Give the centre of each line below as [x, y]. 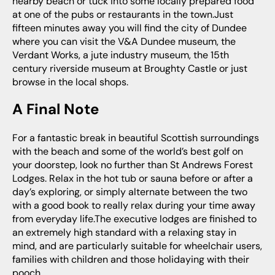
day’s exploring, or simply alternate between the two [130, 192]
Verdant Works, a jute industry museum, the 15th [121, 55]
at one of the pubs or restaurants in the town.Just [123, 15]
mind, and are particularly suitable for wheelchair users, [137, 246]
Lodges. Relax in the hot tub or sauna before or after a [133, 179]
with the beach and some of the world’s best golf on [128, 152]
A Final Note [61, 109]
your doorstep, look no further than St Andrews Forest [133, 165]
